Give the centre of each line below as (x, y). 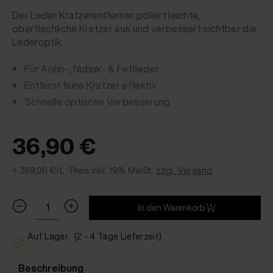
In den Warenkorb (171, 207)
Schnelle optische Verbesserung (97, 102)
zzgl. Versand (184, 170)
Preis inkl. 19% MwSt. (112, 170)
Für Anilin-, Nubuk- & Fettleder (92, 69)
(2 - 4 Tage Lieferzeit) (118, 236)
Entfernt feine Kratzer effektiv (90, 85)
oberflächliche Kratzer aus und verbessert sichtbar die (135, 29)
